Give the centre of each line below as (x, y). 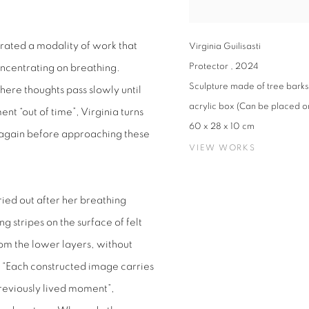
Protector (210, 66)
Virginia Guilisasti (225, 46)
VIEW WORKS (222, 148)
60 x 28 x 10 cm (222, 126)
